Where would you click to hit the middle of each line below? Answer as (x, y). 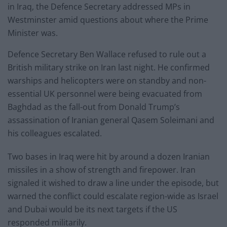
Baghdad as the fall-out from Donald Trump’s (94, 107)
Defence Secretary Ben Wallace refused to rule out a (107, 54)
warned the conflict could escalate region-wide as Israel (113, 196)
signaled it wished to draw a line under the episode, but (113, 183)
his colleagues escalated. (55, 134)
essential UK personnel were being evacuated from (105, 94)
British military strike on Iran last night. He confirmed (109, 68)
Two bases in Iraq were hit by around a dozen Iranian (109, 157)
